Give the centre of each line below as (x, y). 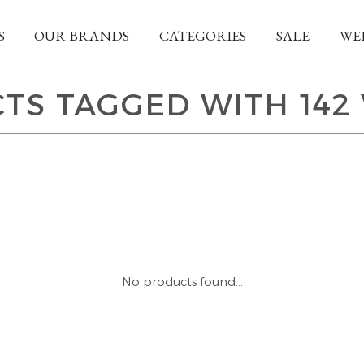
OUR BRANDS (82, 35)
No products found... (182, 282)
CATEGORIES (203, 35)
